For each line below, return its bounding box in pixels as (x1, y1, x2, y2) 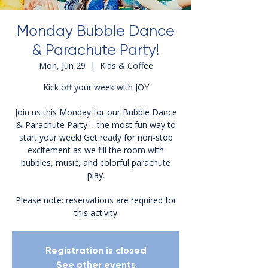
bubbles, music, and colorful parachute (21, 157, 170, 169)
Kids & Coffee (99, 60, 153, 72)
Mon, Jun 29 (38, 60, 86, 72)
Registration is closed (45, 245, 147, 257)
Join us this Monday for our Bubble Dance (14, 106, 177, 118)
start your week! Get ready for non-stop (19, 132, 173, 144)
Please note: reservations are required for (15, 194, 176, 206)
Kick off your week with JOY (42, 81, 149, 93)
